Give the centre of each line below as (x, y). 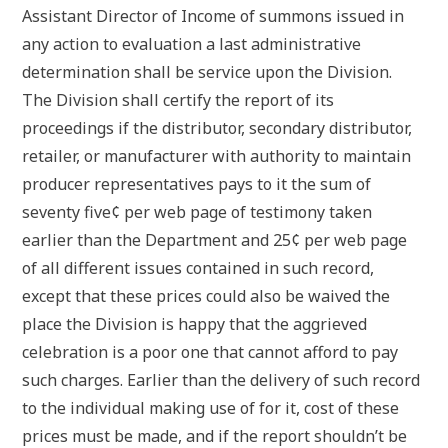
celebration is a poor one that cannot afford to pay (210, 352)
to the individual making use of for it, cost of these (211, 408)
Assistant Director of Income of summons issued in (213, 16)
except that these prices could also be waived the (206, 296)
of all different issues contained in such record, (198, 268)
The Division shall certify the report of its (178, 100)
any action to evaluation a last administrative (192, 44)
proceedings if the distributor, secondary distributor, (217, 128)
